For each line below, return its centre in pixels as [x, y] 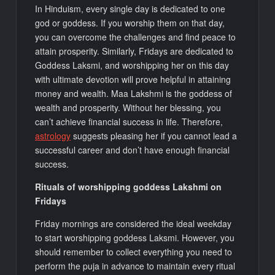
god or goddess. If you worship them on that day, [130, 22]
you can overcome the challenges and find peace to [136, 37]
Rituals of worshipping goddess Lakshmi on [129, 186]
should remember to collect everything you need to [134, 251]
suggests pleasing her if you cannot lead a [154, 135]
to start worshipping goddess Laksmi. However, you [135, 237]
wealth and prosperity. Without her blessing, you [128, 107]
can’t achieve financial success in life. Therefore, [129, 121]
